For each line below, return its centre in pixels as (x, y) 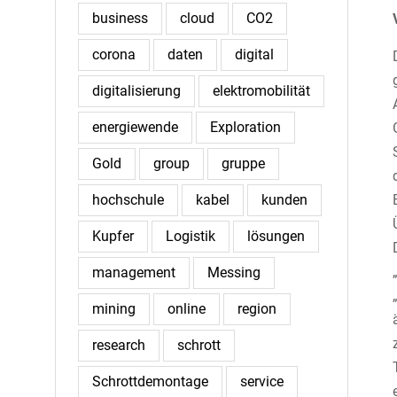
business (120, 18)
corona (114, 54)
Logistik (191, 236)
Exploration (245, 127)
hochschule (128, 200)
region (257, 309)
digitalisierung (136, 91)
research (119, 345)
